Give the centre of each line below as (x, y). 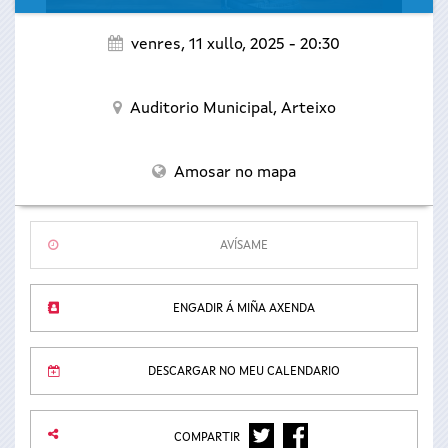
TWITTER (286, 434)
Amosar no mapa (235, 173)
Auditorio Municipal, (205, 109)
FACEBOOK (324, 434)
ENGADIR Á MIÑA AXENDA (244, 309)
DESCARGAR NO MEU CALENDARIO (244, 372)
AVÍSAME (244, 246)
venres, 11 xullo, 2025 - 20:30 (235, 45)
